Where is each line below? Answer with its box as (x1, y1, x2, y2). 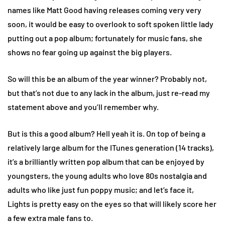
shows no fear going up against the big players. (8, 47, 172, 57)
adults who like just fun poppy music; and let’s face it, (8, 184, 194, 194)
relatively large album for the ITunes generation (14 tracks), (8, 142, 214, 152)
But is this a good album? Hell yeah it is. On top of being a (8, 128, 205, 138)
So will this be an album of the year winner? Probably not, (8, 73, 207, 83)
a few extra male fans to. (8, 212, 93, 222)
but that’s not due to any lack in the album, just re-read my (8, 87, 210, 97)
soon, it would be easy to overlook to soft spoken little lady (8, 19, 213, 29)
